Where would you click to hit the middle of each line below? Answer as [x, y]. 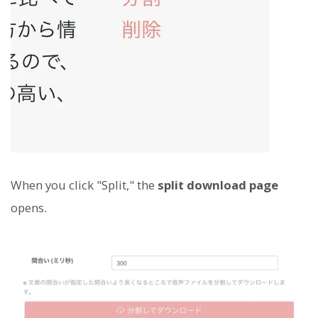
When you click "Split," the [84, 185]
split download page [218, 185]
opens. [29, 208]
